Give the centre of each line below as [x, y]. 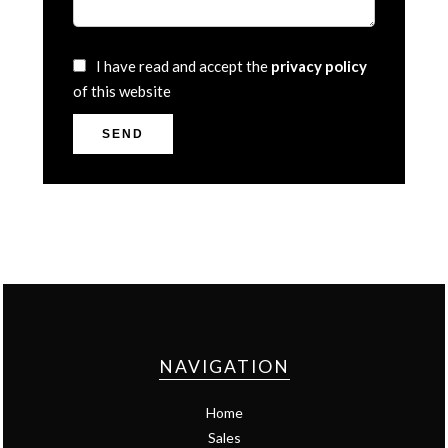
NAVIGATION [224, 366]
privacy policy [319, 66]
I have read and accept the [183, 66]
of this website [122, 91]
